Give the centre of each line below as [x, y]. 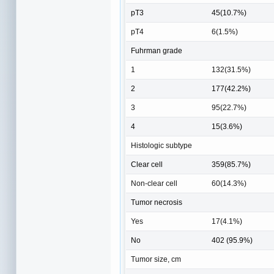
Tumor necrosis [157, 203]
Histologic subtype [161, 146]
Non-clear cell [154, 184]
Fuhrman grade [157, 51]
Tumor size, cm [156, 260]
